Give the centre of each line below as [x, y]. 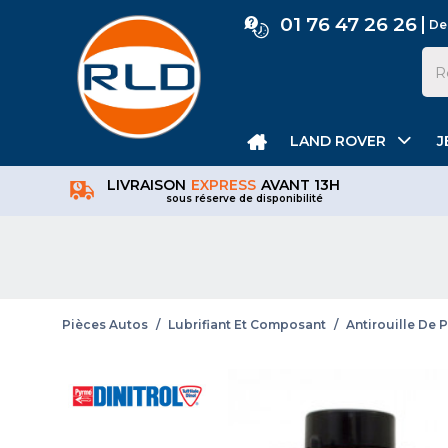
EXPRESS [223, 185]
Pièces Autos [105, 324]
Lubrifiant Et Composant [247, 324]
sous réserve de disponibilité [244, 198]
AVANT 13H [300, 185]
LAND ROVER [337, 141]
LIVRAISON [146, 185]
